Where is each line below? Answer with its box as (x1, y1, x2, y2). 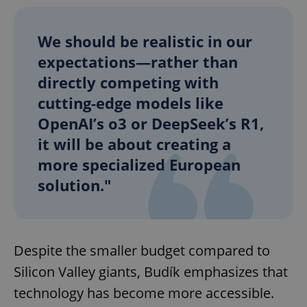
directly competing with (38, 71, 219, 93)
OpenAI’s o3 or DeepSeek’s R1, (38, 112, 264, 134)
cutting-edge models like (38, 92, 223, 113)
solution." (38, 174, 111, 195)
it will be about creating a (38, 133, 231, 154)
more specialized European (38, 153, 241, 175)
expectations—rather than (38, 51, 238, 72)
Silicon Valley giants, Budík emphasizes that (14, 262, 288, 281)
